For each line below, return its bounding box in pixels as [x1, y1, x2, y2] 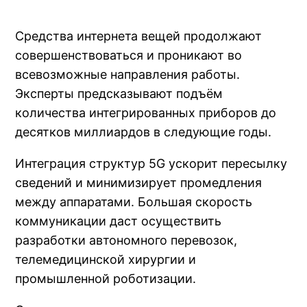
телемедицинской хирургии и [15, 251, 197, 267]
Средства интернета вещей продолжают [15, 28, 262, 43]
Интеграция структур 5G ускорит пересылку [15, 156, 288, 171]
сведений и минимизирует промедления [15, 175, 262, 190]
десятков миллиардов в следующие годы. [15, 124, 272, 139]
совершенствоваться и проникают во [15, 47, 243, 62]
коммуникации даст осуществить [15, 213, 222, 228]
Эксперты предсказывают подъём [15, 86, 223, 101]
